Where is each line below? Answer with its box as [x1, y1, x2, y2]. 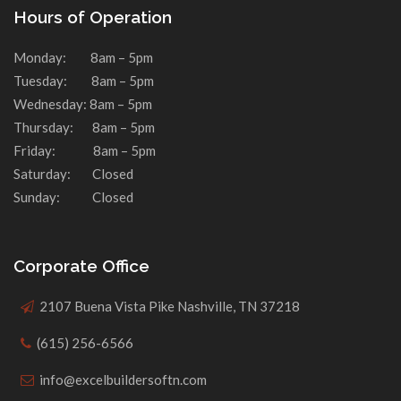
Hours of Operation [13, 7, 172, 28]
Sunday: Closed [13, 189, 133, 206]
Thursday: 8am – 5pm [13, 119, 155, 136]
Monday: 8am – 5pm [13, 49, 153, 66]
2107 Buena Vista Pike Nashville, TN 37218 [37, 298, 300, 315]
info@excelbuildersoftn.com [39, 371, 207, 388]
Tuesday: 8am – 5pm [13, 73, 154, 90]
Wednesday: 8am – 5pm [13, 96, 152, 113]
